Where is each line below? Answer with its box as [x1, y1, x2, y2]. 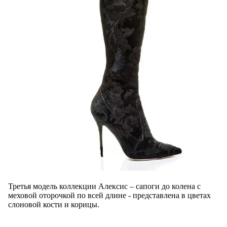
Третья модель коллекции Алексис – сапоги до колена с [8, 182, 201, 191]
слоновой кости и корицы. [8, 200, 99, 209]
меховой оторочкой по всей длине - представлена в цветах [8, 191, 211, 200]
